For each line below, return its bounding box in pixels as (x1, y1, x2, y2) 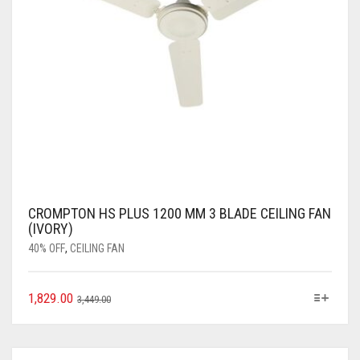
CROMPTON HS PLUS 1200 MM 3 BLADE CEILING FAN (28, 205, 331, 222)
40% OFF (28, 242, 65, 255)
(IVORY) (28, 220, 73, 237)
